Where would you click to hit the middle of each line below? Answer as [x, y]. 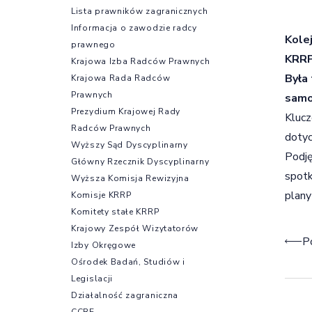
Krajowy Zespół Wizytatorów [135, 228]
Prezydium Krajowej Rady [126, 111]
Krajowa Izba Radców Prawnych [141, 61]
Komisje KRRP [101, 195]
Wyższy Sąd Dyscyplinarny [130, 145]
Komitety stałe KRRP [115, 211]
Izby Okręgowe [104, 245]
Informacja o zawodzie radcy [134, 28]
